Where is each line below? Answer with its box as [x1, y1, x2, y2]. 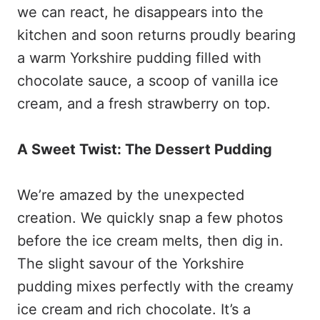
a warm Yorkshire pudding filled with [17, 49, 261, 66]
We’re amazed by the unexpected [17, 186, 244, 204]
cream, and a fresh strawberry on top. [17, 95, 271, 112]
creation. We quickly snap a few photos [17, 209, 283, 226]
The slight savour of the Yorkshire [17, 255, 244, 272]
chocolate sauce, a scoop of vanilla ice [17, 72, 279, 89]
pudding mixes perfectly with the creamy [17, 278, 294, 295]
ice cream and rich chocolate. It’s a [17, 301, 251, 318]
